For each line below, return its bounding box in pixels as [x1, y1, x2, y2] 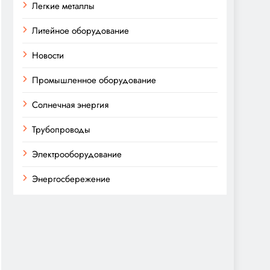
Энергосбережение [32, 172, 110, 186]
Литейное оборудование [32, 24, 129, 37]
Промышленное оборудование [32, 74, 156, 87]
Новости [32, 49, 64, 62]
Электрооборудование [32, 148, 122, 161]
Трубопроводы [32, 123, 90, 136]
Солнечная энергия [32, 98, 108, 111]
